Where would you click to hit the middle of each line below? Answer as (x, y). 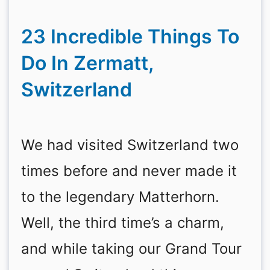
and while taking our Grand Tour (131, 249)
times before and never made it (129, 171)
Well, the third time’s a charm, (123, 223)
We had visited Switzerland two (130, 145)
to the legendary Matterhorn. (120, 197)
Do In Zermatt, (87, 63)
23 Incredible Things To (130, 36)
